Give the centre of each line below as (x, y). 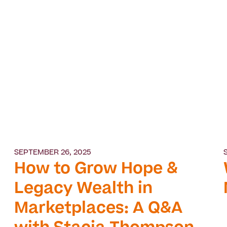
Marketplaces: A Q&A (99, 210)
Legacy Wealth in (84, 190)
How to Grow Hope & (96, 170)
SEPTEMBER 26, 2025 (53, 153)
